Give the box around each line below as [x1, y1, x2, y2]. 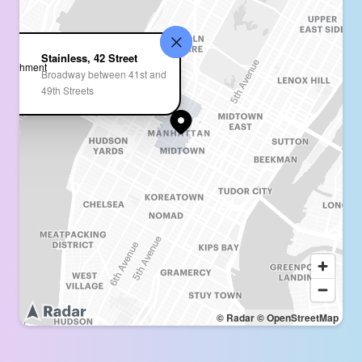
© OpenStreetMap [257, 310, 339, 326]
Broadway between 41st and [40, 66, 166, 81]
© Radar [217, 310, 255, 326]
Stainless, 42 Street [40, 49, 137, 65]
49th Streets [40, 82, 94, 97]
